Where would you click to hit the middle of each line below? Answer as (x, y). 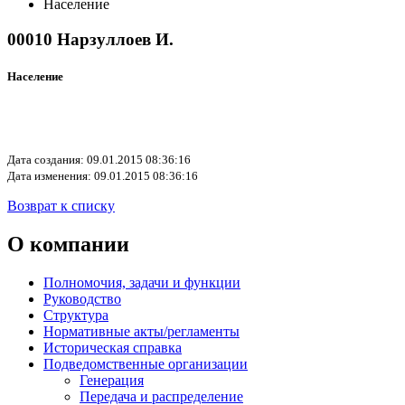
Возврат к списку (61, 206)
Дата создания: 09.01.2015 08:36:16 (99, 160)
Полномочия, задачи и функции (142, 283)
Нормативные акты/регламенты (141, 332)
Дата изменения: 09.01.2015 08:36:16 (103, 176)
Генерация (112, 381)
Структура (76, 316)
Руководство (82, 299)
